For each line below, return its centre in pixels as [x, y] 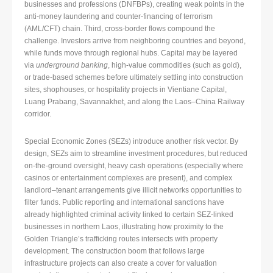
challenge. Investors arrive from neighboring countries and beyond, [135, 41]
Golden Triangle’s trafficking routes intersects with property [121, 239]
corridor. [38, 114]
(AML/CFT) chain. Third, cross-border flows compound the [120, 29]
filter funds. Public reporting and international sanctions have [124, 203]
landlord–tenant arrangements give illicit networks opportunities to [133, 190]
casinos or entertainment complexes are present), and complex [128, 178]
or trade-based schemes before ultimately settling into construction [134, 78]
